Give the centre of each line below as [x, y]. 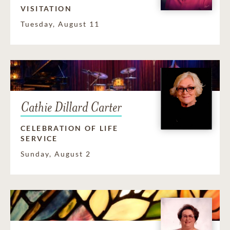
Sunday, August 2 [56, 154]
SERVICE [39, 139]
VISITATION [46, 9]
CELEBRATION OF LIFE [70, 128]
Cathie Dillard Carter [71, 107]
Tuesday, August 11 [60, 24]
